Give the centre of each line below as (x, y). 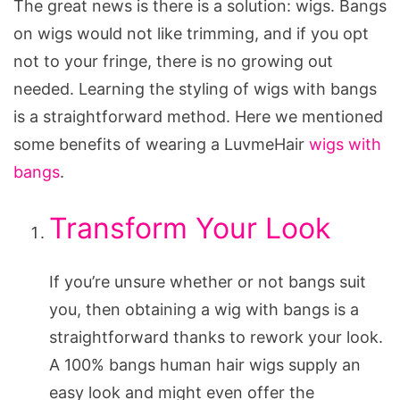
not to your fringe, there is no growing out (173, 61)
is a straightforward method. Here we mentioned (198, 116)
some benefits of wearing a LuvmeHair (161, 144)
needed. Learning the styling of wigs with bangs (195, 88)
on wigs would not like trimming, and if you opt (191, 33)
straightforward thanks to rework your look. (216, 337)
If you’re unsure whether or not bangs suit (208, 281)
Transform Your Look (190, 228)
